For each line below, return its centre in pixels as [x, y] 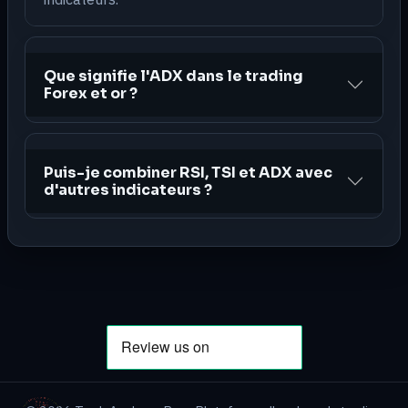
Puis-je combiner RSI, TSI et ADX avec [188, 172]
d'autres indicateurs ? [128, 189]
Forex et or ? [91, 94]
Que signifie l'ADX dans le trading [173, 76]
